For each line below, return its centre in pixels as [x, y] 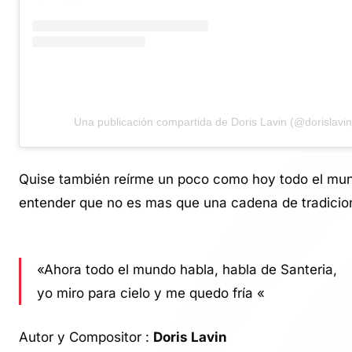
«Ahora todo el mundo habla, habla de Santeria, [187, 270]
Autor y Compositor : [86, 337]
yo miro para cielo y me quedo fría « [151, 293]
